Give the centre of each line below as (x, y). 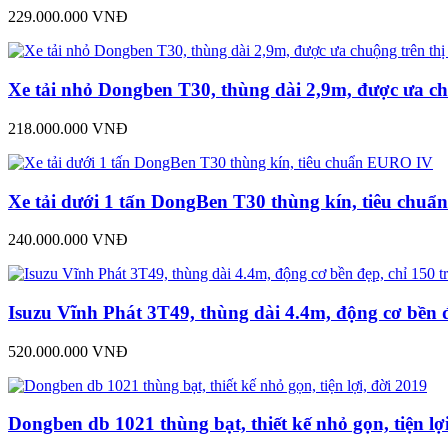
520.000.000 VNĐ (68, 351)
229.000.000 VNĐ (68, 17)
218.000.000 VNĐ (68, 128)
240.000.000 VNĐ (68, 240)
